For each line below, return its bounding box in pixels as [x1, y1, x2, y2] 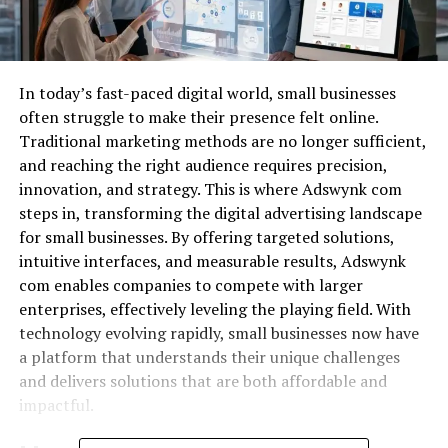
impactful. [18, 394, 94, 417]
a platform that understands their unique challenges [18, 346, 400, 369]
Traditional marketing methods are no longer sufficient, [18, 130, 426, 153]
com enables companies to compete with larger [18, 274, 363, 297]
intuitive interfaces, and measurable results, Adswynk [18, 250, 406, 273]
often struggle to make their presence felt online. [18, 106, 378, 129]
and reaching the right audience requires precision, [18, 154, 387, 177]
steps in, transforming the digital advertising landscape [18, 202, 422, 225]
